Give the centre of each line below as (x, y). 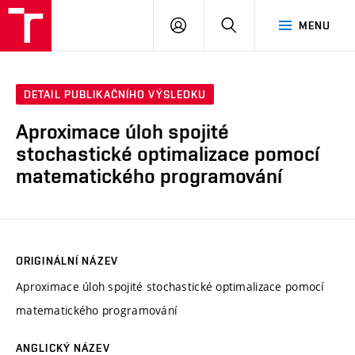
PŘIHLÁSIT (214, 25)
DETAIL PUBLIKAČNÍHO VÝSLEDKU (115, 95)
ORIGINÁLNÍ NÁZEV (67, 260)
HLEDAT (257, 25)
